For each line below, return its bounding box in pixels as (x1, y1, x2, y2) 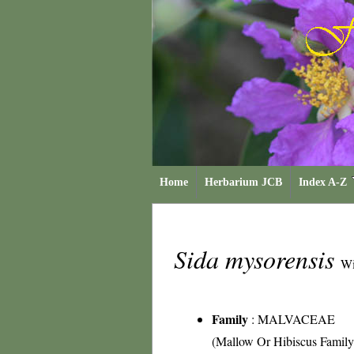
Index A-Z (299, 176, 347, 188)
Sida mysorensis (174, 242, 341, 276)
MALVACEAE (258, 311, 335, 327)
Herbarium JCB (205, 176, 282, 188)
